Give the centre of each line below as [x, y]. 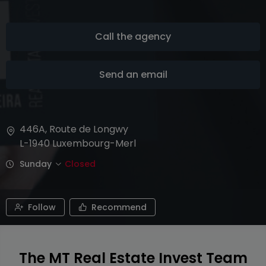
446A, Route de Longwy [74, 129]
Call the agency [133, 37]
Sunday [36, 164]
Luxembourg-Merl [94, 143]
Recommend [119, 207]
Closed [80, 164]
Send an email [133, 75]
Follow [42, 207]
